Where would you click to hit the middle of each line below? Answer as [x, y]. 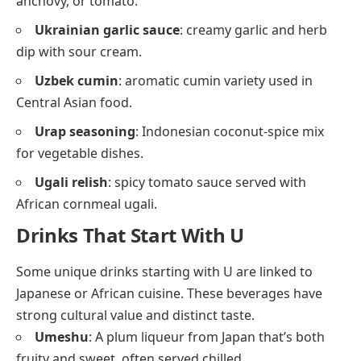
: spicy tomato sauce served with [207, 183]
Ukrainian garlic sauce [107, 30]
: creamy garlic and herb [253, 30]
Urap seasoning [85, 132]
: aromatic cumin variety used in [216, 81]
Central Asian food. [74, 103]
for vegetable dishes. [80, 154]
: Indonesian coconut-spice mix [230, 132]
